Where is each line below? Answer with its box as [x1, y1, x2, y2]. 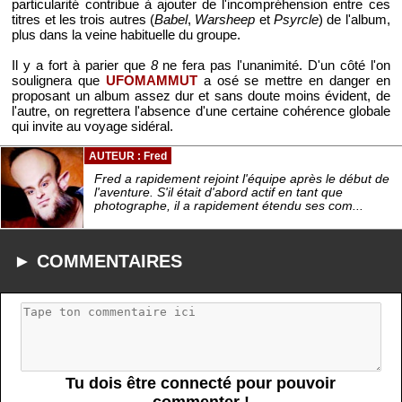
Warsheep [195, 11, 256, 27]
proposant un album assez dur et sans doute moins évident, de [12, 87, 390, 103]
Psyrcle [273, 11, 319, 27]
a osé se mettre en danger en [197, 72, 390, 88]
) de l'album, [318, 11, 390, 27]
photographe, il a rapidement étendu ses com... [94, 199, 363, 214]
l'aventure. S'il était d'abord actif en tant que [94, 186, 343, 200]
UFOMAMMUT [106, 72, 198, 88]
